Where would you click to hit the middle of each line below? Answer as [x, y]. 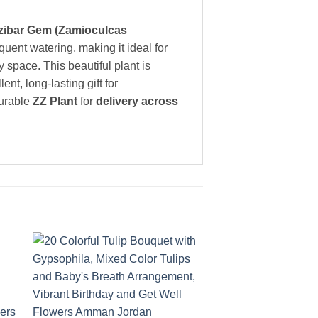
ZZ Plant [55, 102]
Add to [178, 272]
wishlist [179, 281]
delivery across [137, 102]
